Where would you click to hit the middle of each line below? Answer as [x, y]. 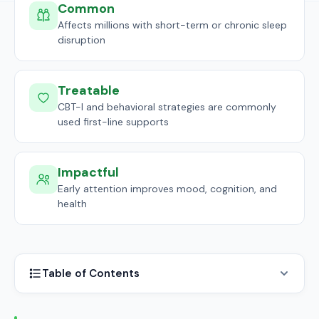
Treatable [89, 90]
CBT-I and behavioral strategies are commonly [167, 107]
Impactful [88, 172]
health [72, 204]
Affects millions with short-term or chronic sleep [172, 25]
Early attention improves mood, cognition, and [167, 189]
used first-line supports [113, 122]
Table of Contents [91, 273]
